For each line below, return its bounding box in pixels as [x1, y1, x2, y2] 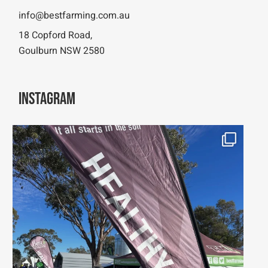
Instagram [19, 89, 76, 109]
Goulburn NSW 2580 [19, 44, 105, 58]
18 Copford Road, [19, 28, 93, 42]
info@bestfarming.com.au [19, 8, 130, 23]
